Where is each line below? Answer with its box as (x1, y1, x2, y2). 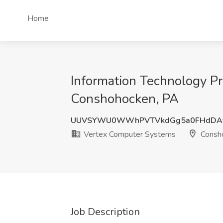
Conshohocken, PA (71, 90, 179, 108)
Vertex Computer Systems (82, 129, 176, 140)
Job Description (71, 205, 140, 219)
